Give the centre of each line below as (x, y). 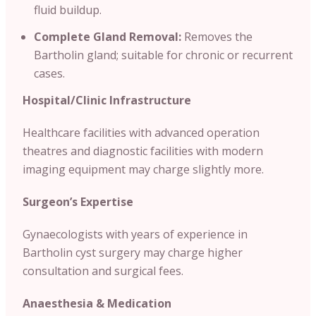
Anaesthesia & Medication (97, 303)
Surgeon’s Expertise (78, 201)
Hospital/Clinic (65, 100)
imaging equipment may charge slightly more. (143, 169)
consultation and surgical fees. (103, 271)
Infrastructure (149, 100)
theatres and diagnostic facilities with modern (143, 151)
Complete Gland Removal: (109, 36)
